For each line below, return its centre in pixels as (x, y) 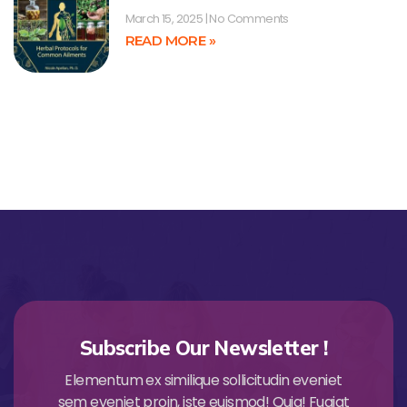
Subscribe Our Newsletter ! (203, 348)
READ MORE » (170, 40)
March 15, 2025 (165, 18)
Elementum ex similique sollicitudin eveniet (203, 381)
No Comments (248, 18)
